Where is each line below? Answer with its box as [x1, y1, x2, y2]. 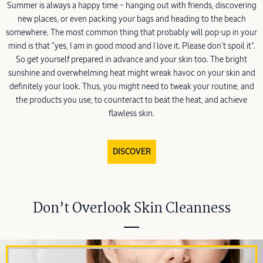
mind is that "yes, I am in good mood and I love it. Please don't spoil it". [8, 42, 255, 50]
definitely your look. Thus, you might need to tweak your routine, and [9, 82, 254, 91]
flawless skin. [109, 109, 154, 118]
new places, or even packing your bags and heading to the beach [17, 15, 246, 23]
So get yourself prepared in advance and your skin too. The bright [16, 55, 247, 64]
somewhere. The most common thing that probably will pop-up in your [6, 28, 257, 37]
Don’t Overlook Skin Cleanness [32, 198, 231, 220]
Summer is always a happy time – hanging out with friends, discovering [6, 1, 257, 10]
